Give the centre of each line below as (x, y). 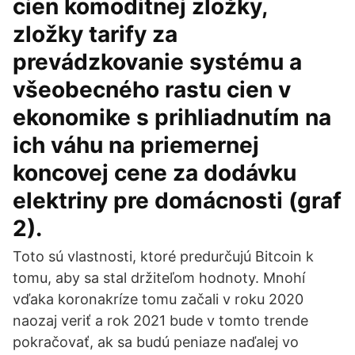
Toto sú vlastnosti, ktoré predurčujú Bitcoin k (163, 256)
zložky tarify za (95, 34)
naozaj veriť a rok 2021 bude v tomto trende (160, 321)
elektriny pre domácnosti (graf (177, 200)
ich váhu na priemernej (136, 145)
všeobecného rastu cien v (152, 90)
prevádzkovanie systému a (157, 62)
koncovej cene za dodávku (155, 173)
